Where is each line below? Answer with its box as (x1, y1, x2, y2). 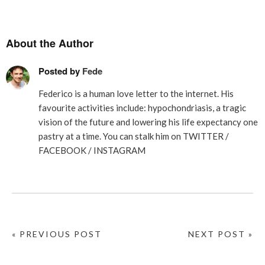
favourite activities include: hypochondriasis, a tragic (38, 102, 246, 113)
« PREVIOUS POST (12, 229, 102, 239)
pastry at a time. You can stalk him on (38, 131, 183, 141)
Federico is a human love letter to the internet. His (38, 88, 234, 99)
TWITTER (183, 131, 224, 141)
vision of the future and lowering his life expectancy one (38, 117, 258, 127)
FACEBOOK (38, 145, 86, 156)
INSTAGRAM (93, 145, 146, 156)
